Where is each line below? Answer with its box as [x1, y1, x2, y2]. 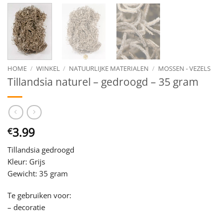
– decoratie [7, 202, 45, 212]
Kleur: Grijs [7, 157, 45, 167]
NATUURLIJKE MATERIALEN [69, 63, 149, 73]
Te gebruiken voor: [7, 190, 71, 200]
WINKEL [36, 63, 60, 73]
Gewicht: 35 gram [7, 168, 68, 179]
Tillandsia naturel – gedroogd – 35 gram [7, 75, 198, 89]
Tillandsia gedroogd [7, 145, 74, 155]
